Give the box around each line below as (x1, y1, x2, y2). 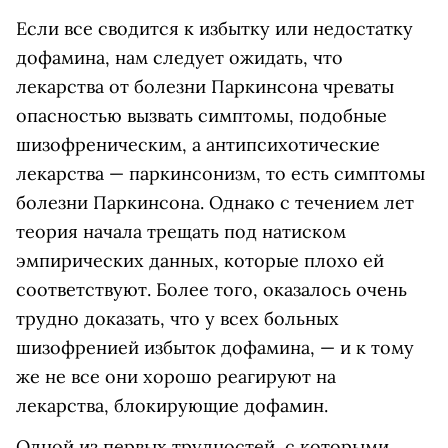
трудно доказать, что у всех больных (16, 307, 339, 331)
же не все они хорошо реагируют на (16, 365, 336, 389)
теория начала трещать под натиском (16, 220, 346, 244)
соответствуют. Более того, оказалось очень (16, 278, 407, 302)
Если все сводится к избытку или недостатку (16, 17, 413, 41)
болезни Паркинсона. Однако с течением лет (16, 191, 414, 215)
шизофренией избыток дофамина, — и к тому (16, 336, 414, 360)
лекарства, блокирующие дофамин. (16, 394, 328, 418)
